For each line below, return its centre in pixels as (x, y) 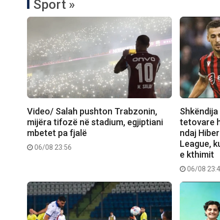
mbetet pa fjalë (57, 133)
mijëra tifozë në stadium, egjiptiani (95, 122)
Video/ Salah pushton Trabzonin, (92, 111)
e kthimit (197, 155)
